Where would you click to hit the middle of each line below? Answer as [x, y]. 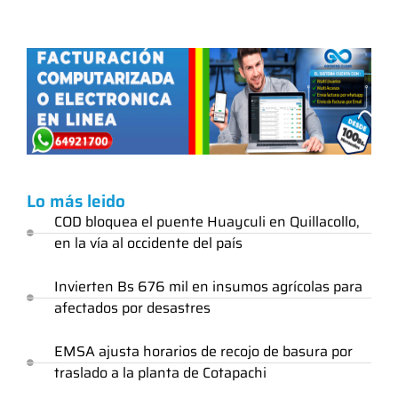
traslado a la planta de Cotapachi [160, 373]
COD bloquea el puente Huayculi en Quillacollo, [207, 222]
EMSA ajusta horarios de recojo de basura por [203, 352]
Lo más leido [76, 201]
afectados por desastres [132, 308]
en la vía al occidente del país [148, 243]
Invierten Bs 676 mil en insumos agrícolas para [208, 287]
